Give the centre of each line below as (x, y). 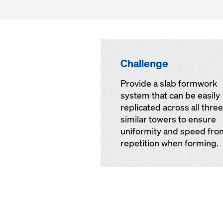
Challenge (144, 63)
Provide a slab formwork (169, 83)
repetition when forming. (169, 143)
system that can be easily (170, 95)
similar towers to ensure (168, 119)
